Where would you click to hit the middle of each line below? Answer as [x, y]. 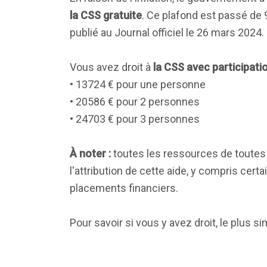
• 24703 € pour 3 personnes [135, 119]
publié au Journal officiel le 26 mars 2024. [167, 32]
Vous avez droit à [111, 67]
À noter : [90, 153]
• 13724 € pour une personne [138, 84]
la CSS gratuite [106, 15]
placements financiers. [124, 188]
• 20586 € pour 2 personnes [135, 102]
